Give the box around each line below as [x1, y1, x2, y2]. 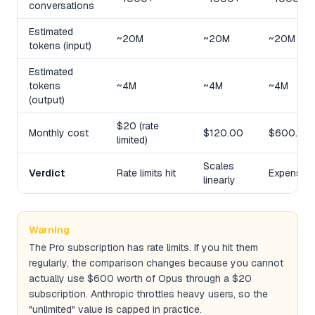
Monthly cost [29, 126, 89, 139]
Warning [29, 223, 70, 236]
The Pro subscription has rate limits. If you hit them [29, 240, 258, 254]
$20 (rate [117, 119, 159, 132]
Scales [203, 159, 234, 172]
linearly [203, 173, 236, 186]
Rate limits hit [117, 166, 176, 179]
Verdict [29, 166, 65, 179]
